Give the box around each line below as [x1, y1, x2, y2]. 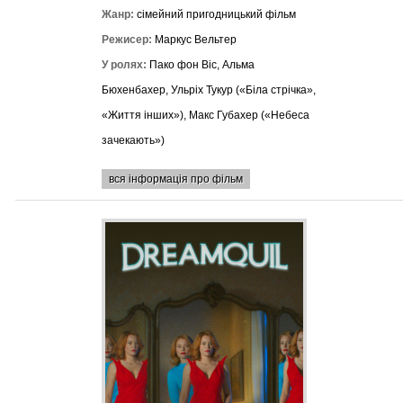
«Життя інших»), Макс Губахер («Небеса [101, 109, 309, 121]
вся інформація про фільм [108, 173, 243, 185]
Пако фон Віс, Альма [146, 58, 255, 71]
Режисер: [101, 33, 152, 46]
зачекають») [101, 134, 165, 147]
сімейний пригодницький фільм [133, 8, 296, 21]
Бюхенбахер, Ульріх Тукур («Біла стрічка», [101, 84, 316, 96]
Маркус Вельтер [151, 33, 237, 46]
